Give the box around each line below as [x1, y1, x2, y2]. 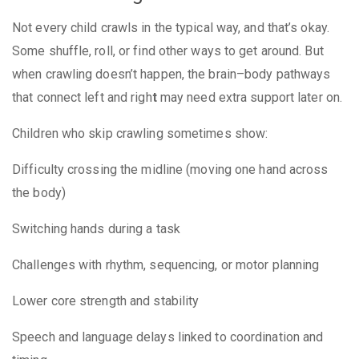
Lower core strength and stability [12, 292, 200, 309]
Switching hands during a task [12, 220, 180, 236]
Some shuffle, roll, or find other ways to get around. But [12, 42, 324, 58]
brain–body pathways [208, 66, 331, 82]
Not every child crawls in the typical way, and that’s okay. [12, 19, 329, 35]
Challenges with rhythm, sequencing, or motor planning [12, 256, 320, 272]
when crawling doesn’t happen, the [12, 66, 206, 82]
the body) [12, 184, 66, 200]
